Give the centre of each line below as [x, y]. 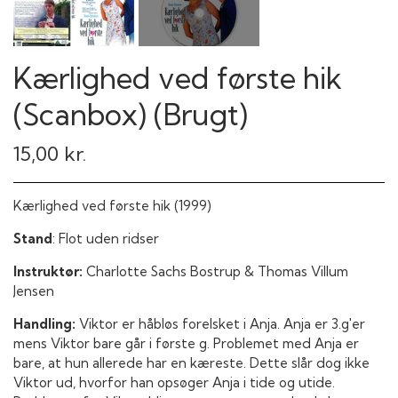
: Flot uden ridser [106, 238]
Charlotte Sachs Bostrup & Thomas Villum [215, 271]
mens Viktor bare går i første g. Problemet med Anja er [186, 343]
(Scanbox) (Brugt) [131, 115]
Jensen [34, 291]
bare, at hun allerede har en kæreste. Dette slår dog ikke [191, 362]
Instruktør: [48, 271]
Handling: [44, 323]
